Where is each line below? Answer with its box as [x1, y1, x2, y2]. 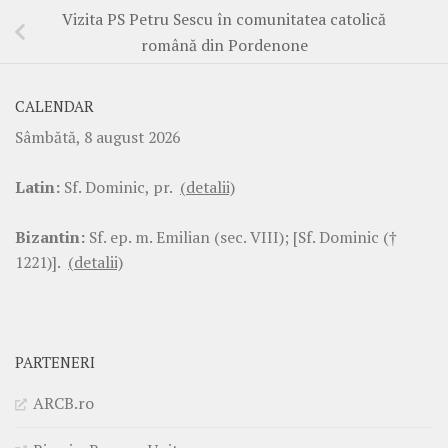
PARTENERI [15, 353, 95, 373]
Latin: [15, 176, 60, 199]
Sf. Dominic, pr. [60, 176, 180, 199]
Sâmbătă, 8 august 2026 [15, 126, 180, 149]
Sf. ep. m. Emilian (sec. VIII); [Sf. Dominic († [85, 226, 397, 249]
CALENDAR [15, 97, 94, 117]
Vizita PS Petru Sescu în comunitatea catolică [62, 8, 386, 31]
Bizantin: [15, 226, 85, 249]
